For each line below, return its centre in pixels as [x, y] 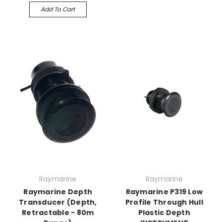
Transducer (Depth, [58, 202]
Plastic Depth [164, 213]
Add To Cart [58, 9]
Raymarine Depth [58, 192]
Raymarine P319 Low [164, 192]
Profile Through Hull [164, 202]
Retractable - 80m [58, 213]
